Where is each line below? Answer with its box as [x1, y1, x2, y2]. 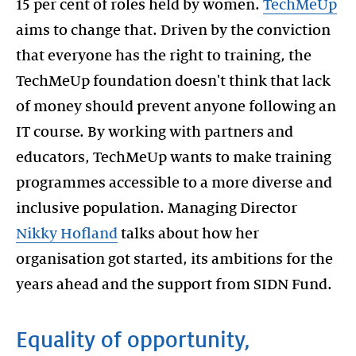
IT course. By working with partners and [16, 123, 293, 140]
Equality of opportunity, [16, 327, 250, 352]
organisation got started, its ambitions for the [16, 250, 333, 267]
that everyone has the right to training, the [16, 47, 311, 64]
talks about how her [118, 225, 259, 242]
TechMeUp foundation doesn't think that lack [16, 72, 331, 89]
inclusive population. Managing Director [16, 199, 297, 216]
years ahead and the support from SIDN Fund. [16, 276, 332, 292]
